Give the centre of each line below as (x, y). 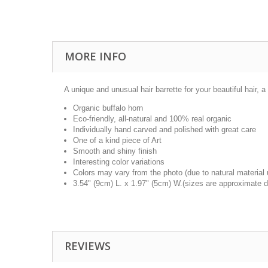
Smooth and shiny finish (115, 151)
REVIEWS (88, 246)
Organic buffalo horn (108, 108)
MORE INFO (95, 56)
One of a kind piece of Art (117, 140)
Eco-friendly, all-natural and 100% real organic (152, 119)
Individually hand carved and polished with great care (165, 130)
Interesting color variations (119, 162)
